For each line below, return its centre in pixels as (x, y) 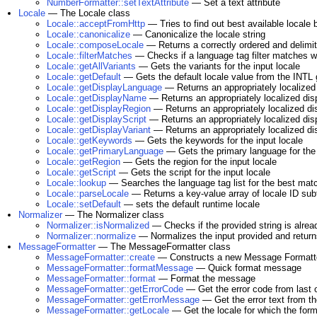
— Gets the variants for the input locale (218, 66)
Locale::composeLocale (95, 45)
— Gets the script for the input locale (193, 172)
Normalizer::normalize (91, 236)
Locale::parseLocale (88, 194)
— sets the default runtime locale (190, 204)
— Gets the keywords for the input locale (218, 140)
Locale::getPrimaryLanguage (105, 151)
